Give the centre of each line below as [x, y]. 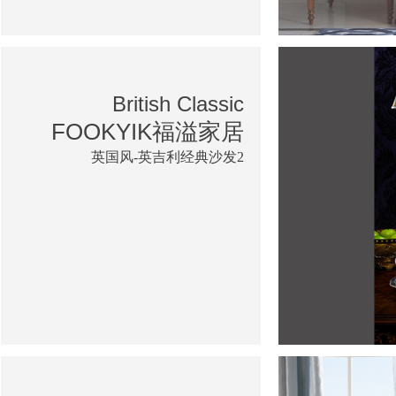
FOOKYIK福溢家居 [148, 131]
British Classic [178, 103]
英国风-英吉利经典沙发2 [168, 156]
